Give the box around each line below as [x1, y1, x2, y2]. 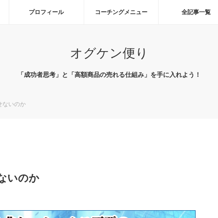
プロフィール [29, 9, 64, 16]
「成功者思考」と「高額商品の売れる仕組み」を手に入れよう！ [17, 71, 201, 78]
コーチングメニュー [95, 9, 148, 16]
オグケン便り [70, 46, 148, 60]
